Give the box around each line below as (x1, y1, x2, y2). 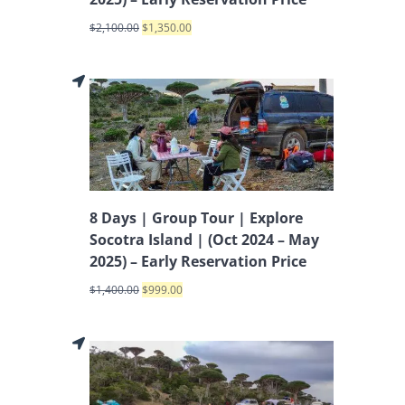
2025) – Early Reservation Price (89, 251, 306, 272)
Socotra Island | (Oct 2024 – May (89, 230, 319, 250)
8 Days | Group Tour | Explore (89, 208, 303, 229)
